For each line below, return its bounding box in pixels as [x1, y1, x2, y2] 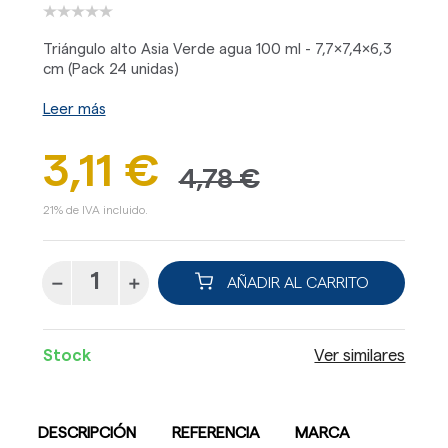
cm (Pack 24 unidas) [42, 61, 179, 77]
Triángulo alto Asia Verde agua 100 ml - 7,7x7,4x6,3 [42, 41, 392, 57]
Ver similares [314, 348, 406, 365]
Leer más [42, 101, 106, 117]
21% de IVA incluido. [42, 203, 148, 216]
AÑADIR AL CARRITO [222, 274, 369, 291]
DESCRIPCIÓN [38, 425, 137, 442]
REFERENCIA [171, 425, 260, 442]
